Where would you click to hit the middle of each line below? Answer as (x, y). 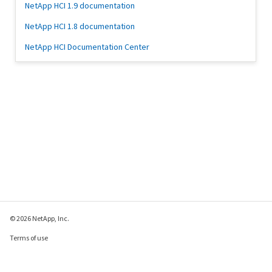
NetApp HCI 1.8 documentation (80, 26)
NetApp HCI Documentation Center (87, 47)
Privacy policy (31, 257)
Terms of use (29, 238)
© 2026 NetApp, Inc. (39, 218)
